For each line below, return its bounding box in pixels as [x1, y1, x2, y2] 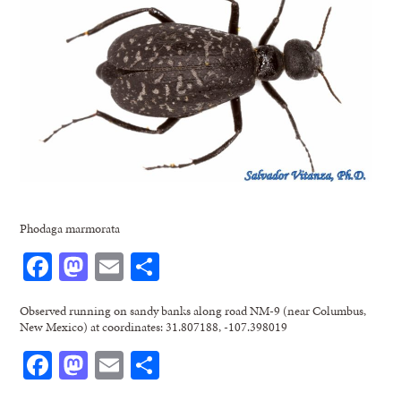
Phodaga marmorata [20, 219, 121, 238]
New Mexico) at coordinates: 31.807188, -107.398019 [20, 318, 288, 337]
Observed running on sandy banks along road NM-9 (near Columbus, [20, 302, 367, 320]
